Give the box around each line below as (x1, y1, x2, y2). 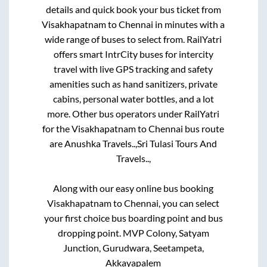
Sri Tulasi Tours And (137, 138, 218, 150)
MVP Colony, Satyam (122, 227, 209, 239)
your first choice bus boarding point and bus (44, 212, 223, 224)
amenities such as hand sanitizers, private (49, 78, 218, 90)
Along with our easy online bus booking (53, 182, 214, 194)
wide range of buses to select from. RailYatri (45, 33, 222, 45)
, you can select (159, 197, 220, 209)
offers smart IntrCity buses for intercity (53, 48, 213, 60)
